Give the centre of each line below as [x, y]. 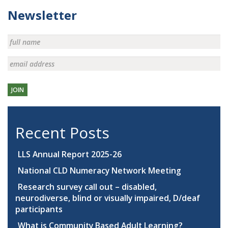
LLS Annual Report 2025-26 [70, 154]
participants [40, 209]
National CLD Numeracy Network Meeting [99, 171]
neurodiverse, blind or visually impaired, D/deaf [108, 198]
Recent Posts [62, 133]
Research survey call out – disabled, [87, 187]
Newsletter [42, 15]
